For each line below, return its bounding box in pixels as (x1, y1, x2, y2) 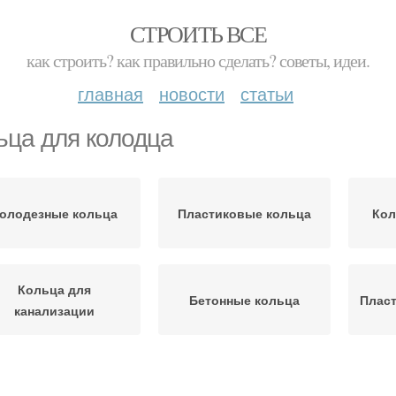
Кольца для (18, 280, 91, 298)
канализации (14, 301, 95, 319)
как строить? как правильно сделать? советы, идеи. (27, 49, 369, 72)
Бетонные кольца (189, 291, 300, 308)
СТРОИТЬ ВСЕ (129, 19, 267, 49)
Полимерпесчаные (186, 367, 303, 385)
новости (159, 80, 225, 106)
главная (78, 80, 143, 106)
